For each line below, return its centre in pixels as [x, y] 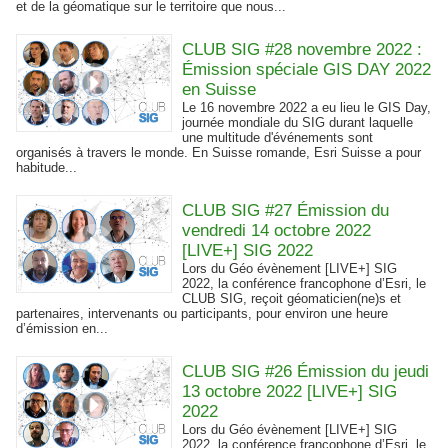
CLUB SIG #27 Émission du [286, 210]
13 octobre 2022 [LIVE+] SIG [290, 391]
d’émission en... [62, 328]
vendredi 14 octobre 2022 [277, 230]
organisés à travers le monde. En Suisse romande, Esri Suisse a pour [218, 152]
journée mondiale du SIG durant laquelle [298, 122]
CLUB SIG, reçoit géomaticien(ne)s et [292, 298]
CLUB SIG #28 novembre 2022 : [302, 49]
